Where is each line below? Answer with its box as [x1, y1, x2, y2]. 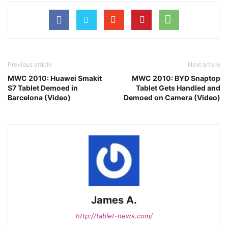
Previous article [8, 61, 52, 68]
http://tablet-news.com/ [75, 212, 153, 220]
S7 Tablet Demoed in [8, 83, 78, 92]
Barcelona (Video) [8, 93, 71, 102]
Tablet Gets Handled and [136, 83, 220, 92]
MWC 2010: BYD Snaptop [132, 74, 220, 82]
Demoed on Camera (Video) [124, 93, 220, 102]
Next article [188, 61, 220, 68]
